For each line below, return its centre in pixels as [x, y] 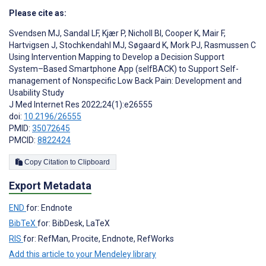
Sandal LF [80, 34]
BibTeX [23, 224]
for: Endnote [49, 208]
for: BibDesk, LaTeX [74, 224]
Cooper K [181, 34]
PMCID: [23, 140]
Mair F [212, 34]
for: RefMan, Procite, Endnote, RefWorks [99, 239]
